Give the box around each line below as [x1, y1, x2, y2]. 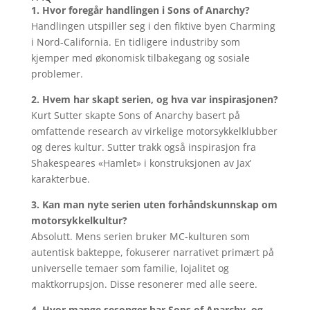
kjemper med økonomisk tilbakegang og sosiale [30, 51, 250, 64]
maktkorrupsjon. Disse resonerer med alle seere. [30, 277, 257, 291]
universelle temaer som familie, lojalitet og [30, 262, 229, 275]
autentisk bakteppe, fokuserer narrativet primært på [30, 246, 274, 259]
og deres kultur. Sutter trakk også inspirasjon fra [30, 140, 256, 154]
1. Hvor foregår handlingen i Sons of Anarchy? [30, 3, 250, 17]
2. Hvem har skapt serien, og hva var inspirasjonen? [30, 93, 278, 106]
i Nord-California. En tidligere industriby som [30, 35, 240, 48]
